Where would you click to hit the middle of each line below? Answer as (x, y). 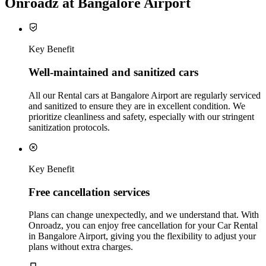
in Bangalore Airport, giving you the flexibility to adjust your (142, 236)
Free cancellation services (89, 192)
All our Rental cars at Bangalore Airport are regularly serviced (145, 95)
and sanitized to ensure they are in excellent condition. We (137, 106)
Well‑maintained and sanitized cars (113, 72)
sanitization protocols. (69, 127)
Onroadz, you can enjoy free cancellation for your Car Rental (143, 226)
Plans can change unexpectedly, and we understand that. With (144, 215)
